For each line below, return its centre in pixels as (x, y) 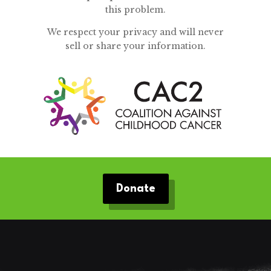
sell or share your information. (135, 46)
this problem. (135, 9)
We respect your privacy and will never (135, 32)
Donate (135, 188)
